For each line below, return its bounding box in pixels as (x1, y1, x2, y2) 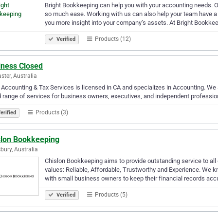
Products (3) (34, 109, 68, 116)
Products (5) (93, 191, 127, 198)
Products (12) (93, 35, 131, 42)
